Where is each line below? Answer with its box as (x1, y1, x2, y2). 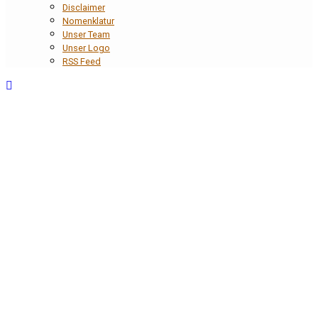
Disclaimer (62, 1, 105, 13)
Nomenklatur (62, 15, 114, 26)
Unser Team (62, 28, 110, 40)
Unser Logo (62, 42, 110, 53)
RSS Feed (62, 55, 101, 67)
